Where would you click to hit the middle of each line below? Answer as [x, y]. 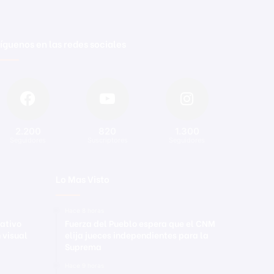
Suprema [83, 246]
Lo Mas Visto [83, 178]
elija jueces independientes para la [137, 234]
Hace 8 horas [84, 210]
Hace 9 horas [84, 265]
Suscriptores [107, 140]
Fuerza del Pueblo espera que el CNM [140, 223]
